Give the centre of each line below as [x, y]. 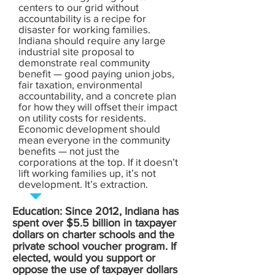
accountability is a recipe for [82, 18]
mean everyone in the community [94, 140]
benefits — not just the [69, 151]
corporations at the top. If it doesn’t [98, 162]
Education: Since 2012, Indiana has [95, 211]
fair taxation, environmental [80, 84]
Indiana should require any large [92, 40]
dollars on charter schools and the [93, 234]
